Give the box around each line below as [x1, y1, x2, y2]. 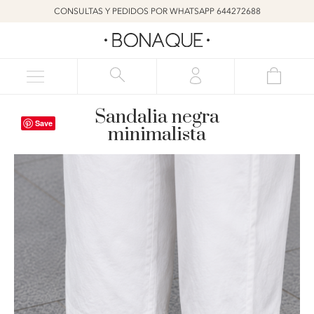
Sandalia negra [95, 104, 219, 129]
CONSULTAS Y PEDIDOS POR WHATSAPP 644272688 [53, 6, 261, 17]
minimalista [108, 122, 206, 146]
